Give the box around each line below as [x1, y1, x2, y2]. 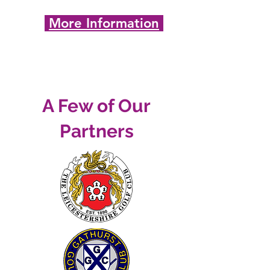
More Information [49, 15, 159, 31]
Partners [59, 121, 134, 142]
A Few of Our [42, 95, 151, 116]
